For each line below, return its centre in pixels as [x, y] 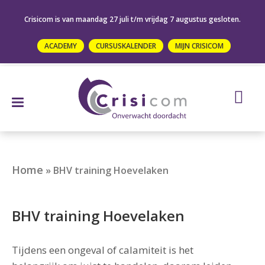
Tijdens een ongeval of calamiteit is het [103, 250]
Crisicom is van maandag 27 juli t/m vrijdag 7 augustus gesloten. [132, 19]
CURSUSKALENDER [126, 46]
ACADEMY [61, 46]
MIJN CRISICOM [199, 46]
